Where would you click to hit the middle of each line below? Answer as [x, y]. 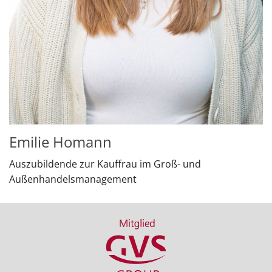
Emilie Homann [60, 141]
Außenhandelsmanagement [73, 179]
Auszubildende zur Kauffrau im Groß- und [105, 164]
